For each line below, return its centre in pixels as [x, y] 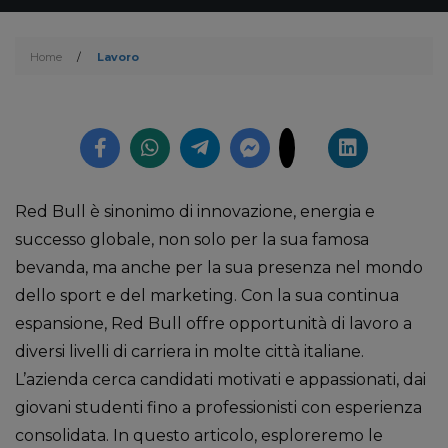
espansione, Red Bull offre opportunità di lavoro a [213, 323]
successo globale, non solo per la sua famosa [192, 239]
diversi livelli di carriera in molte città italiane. [189, 351]
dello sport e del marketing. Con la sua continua [207, 295]
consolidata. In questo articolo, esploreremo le [199, 435]
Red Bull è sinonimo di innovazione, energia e [195, 211]
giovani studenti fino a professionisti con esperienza [218, 407]
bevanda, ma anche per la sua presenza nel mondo [219, 267]
